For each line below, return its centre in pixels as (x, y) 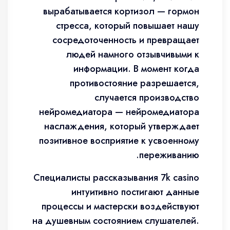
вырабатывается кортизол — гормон (121, 11)
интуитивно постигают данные (135, 192)
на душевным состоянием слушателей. (116, 221)
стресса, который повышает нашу (128, 26)
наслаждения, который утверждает (122, 126)
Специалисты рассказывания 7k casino (116, 178)
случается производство (147, 98)
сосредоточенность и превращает (126, 40)
